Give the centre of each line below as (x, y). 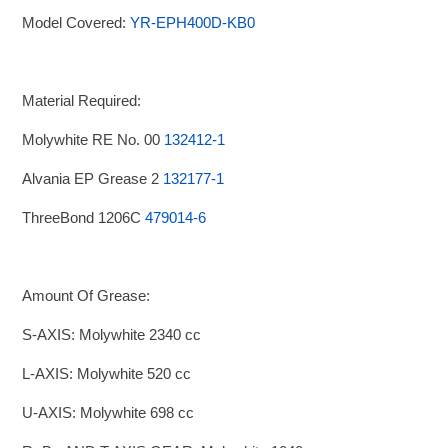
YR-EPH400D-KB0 (193, 22)
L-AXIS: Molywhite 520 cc (107, 373)
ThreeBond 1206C (84, 217)
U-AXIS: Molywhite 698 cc (108, 412)
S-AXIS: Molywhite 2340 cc (112, 334)
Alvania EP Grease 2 (93, 178)
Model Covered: (76, 22)
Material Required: (82, 100)
